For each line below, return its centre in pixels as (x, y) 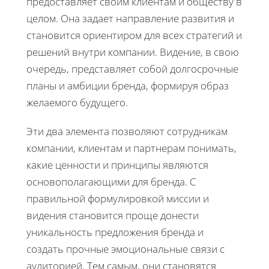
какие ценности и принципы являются (117, 165)
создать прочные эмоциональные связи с (125, 249)
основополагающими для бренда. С (111, 181)
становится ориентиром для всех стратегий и (134, 35)
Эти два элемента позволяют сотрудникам (127, 131)
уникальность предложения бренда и (115, 232)
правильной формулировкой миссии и (118, 198)
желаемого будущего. (77, 102)
